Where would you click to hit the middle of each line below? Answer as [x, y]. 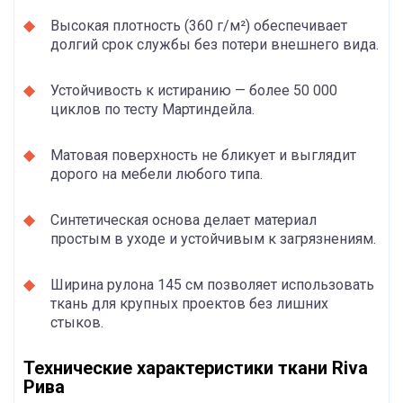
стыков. [77, 322]
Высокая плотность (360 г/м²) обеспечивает [199, 25]
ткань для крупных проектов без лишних [189, 303]
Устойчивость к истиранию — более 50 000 [194, 90]
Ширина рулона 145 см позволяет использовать [212, 284]
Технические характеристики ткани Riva [196, 367]
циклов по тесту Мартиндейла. [152, 109]
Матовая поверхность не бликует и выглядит [203, 155]
